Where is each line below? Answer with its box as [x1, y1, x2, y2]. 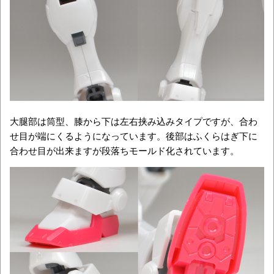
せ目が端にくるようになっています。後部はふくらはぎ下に [10, 128, 257, 142]
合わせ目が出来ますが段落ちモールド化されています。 [10, 143, 239, 157]
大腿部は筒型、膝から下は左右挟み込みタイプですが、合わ [10, 114, 257, 127]
